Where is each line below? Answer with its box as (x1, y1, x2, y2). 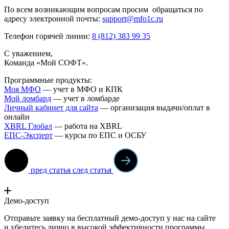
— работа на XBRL (52, 121, 122, 130)
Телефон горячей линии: (4, 31, 92, 40)
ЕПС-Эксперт (4, 130, 53, 140)
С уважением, (4, 49, 53, 58)
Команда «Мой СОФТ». (4, 58, 88, 67)
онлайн (4, 112, 30, 121)
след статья (73, 165, 111, 174)
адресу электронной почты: (4, 14, 102, 23)
